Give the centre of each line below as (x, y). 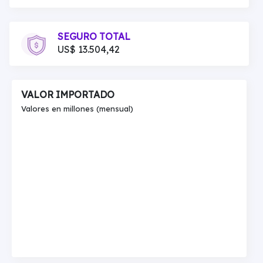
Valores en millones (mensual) (77, 109)
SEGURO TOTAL (94, 36)
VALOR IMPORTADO (68, 95)
